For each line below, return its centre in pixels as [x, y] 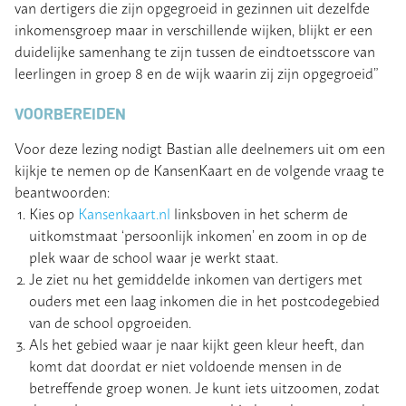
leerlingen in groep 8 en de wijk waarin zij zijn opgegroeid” [197, 73]
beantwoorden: [62, 191]
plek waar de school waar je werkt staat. [154, 256]
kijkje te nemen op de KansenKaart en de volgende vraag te [199, 169]
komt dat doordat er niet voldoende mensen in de [185, 365]
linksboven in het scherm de [259, 213]
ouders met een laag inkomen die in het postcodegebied [204, 300]
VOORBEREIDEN [70, 113]
